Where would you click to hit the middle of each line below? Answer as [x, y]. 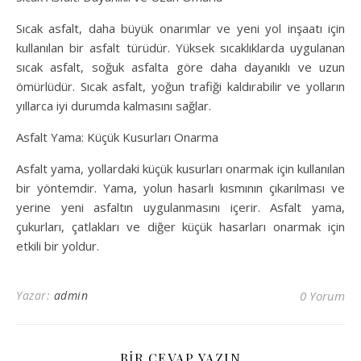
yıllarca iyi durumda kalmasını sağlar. [114, 106]
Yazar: [35, 296]
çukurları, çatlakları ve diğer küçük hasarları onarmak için [180, 227]
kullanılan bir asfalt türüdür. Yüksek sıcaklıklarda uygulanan [180, 48]
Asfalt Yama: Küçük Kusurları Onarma [117, 137]
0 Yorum [322, 296]
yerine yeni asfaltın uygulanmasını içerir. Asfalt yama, [180, 207]
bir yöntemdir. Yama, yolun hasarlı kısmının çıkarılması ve [180, 188]
